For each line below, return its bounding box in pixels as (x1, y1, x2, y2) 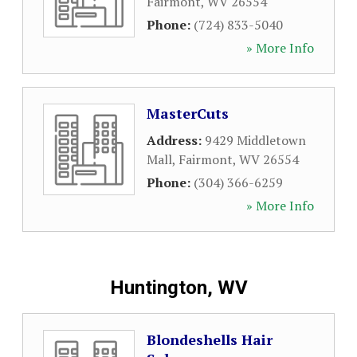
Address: (147, 131, 205, 149)
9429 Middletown (205, 131, 306, 149)
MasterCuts (147, 104, 229, 123)
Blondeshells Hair (147, 330, 273, 349)
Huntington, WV (109, 277, 248, 299)
